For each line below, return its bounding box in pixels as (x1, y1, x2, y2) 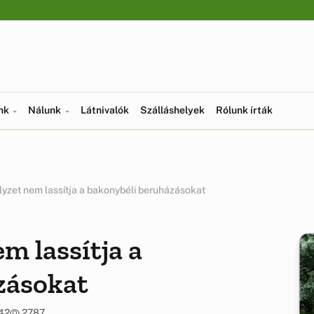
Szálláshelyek (139, 104, 205, 116)
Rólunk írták (215, 104, 273, 116)
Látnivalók (80, 104, 129, 116)
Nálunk (28, 104, 64, 116)
